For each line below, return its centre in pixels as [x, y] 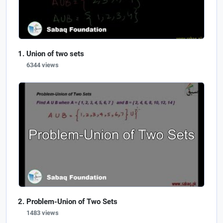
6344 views [43, 65]
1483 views [43, 213]
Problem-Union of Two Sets [72, 201]
